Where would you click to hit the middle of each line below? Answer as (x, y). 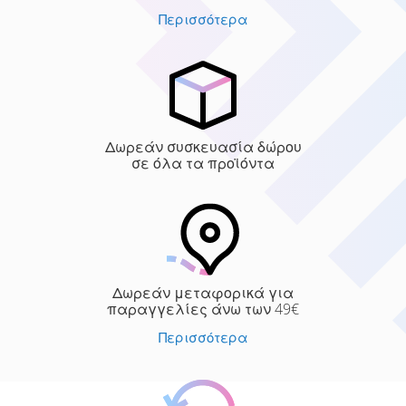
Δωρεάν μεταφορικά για (203, 293)
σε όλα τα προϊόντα (203, 163)
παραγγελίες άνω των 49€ (203, 309)
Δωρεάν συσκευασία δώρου (203, 147)
